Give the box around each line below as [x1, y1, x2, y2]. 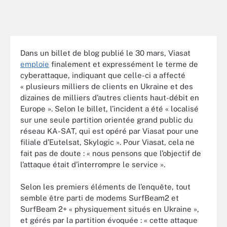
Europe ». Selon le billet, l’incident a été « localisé [20, 104, 199, 113]
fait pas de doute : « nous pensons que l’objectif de [20, 148, 201, 158]
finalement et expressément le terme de [49, 59, 198, 68]
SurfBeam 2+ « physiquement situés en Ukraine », [20, 205, 199, 213]
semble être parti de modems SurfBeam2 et [20, 194, 179, 202]
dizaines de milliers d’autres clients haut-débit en [20, 93, 199, 102]
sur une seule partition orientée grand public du [20, 115, 193, 124]
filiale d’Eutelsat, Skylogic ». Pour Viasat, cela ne [20, 137, 195, 146]
